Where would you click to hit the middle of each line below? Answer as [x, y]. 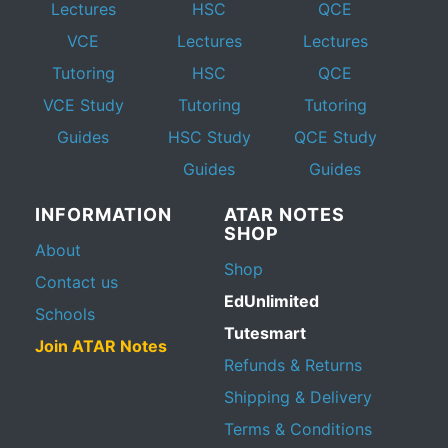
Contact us [76, 282]
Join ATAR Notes [101, 346]
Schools [65, 314]
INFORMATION [103, 215]
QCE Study [335, 137]
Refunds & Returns [293, 365]
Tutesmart [265, 333]
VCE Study [83, 105]
